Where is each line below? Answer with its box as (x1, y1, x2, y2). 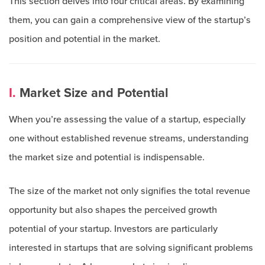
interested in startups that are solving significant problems (9, 242, 253, 254)
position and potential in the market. (9, 33, 160, 45)
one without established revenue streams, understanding (9, 132, 248, 144)
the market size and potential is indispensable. (9, 151, 205, 163)
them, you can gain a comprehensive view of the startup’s (9, 14, 251, 26)
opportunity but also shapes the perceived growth (9, 204, 217, 216)
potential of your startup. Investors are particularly (9, 223, 218, 235)
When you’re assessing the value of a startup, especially (9, 114, 245, 125)
